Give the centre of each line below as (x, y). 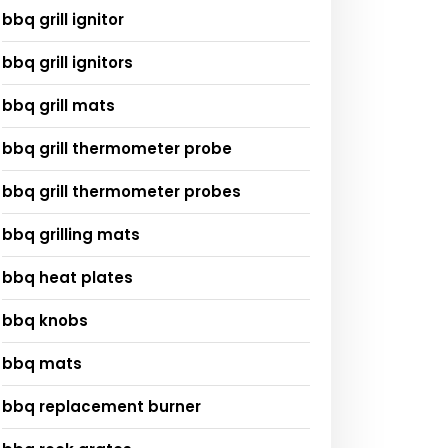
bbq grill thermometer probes (121, 191)
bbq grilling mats (71, 234)
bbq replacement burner (101, 406)
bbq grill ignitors (67, 62)
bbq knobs (45, 320)
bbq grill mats (58, 105)
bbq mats (42, 363)
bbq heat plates (67, 277)
